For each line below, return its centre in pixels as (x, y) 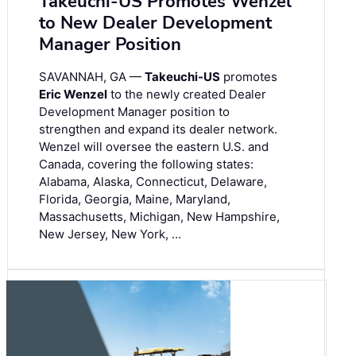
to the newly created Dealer (187, 94)
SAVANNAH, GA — (92, 76)
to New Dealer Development (155, 23)
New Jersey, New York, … (110, 234)
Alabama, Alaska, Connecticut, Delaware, (153, 181)
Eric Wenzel (73, 94)
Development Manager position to (134, 111)
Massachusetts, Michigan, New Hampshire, (159, 216)
